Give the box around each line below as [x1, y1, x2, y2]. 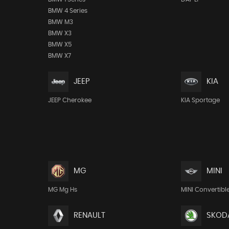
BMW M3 [48, 18, 73, 25]
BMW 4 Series [48, 7, 87, 14]
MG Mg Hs [48, 186, 77, 193]
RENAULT [73, 212, 105, 220]
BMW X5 [48, 41, 72, 48]
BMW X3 [48, 30, 72, 36]
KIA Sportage [181, 97, 220, 103]
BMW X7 [48, 52, 71, 59]
